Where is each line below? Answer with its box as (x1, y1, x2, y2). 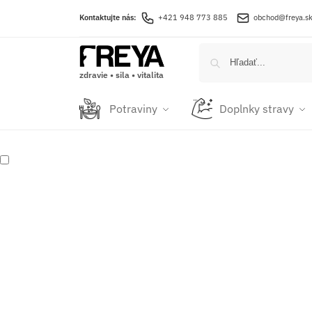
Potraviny (109, 102, 157, 116)
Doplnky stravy (219, 102, 294, 116)
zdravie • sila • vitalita (79, 69, 164, 80)
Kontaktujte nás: (79, 12, 139, 22)
